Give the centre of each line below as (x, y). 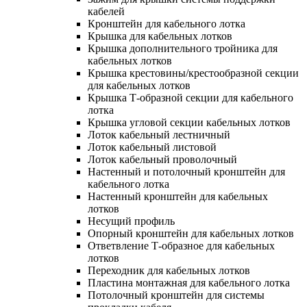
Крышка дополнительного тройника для (183, 48)
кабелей (106, 11)
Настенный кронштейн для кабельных (178, 196)
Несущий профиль (131, 221)
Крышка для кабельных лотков (160, 36)
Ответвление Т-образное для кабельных (181, 245)
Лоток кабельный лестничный (159, 134)
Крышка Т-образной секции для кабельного (191, 97)
